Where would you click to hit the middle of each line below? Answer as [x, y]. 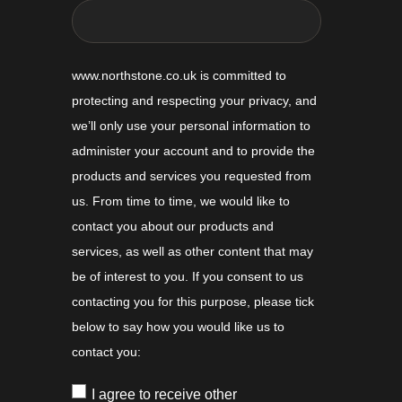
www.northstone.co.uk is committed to [179, 76]
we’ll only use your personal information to [191, 126]
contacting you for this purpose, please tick [193, 302]
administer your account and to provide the [193, 151]
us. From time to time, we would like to [181, 201]
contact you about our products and [173, 227]
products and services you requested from [192, 176]
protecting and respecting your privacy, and [194, 101]
